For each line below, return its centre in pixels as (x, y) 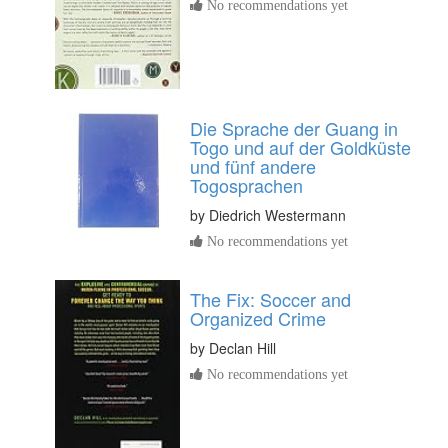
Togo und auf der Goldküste (300, 147)
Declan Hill (242, 348)
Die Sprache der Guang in (294, 128)
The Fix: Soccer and (270, 299)
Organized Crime (258, 318)
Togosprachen (246, 185)
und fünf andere (253, 166)
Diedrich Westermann (277, 215)
